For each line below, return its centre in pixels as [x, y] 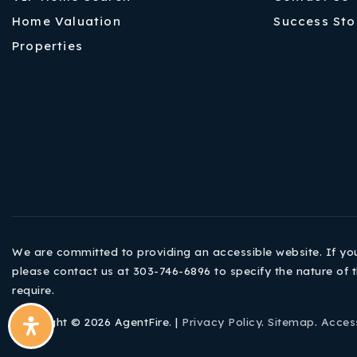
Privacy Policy [222, 321]
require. [33, 289]
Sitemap [291, 321]
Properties [47, 45]
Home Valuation [67, 21]
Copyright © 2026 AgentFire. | [97, 321]
